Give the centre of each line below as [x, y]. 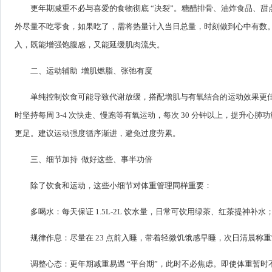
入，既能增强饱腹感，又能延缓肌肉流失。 [90, 44]
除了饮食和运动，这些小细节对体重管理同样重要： [121, 185]
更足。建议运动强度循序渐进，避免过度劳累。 [97, 133]
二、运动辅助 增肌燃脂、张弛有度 [91, 70]
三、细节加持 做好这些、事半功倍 [91, 159]
